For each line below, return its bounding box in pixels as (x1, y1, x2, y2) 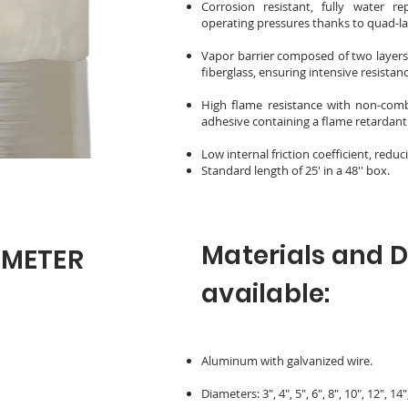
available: (201, 276, 331, 311)
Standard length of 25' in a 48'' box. (201, 162, 390, 178)
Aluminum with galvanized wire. (201, 352, 372, 369)
